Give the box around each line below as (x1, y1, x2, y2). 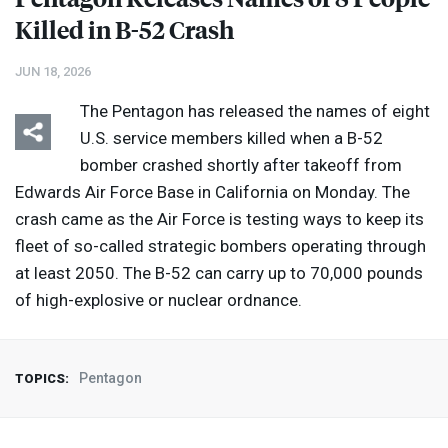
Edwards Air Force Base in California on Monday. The (15, 182, 410, 203)
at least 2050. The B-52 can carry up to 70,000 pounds (15, 263, 423, 284)
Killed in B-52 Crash (15, 13, 234, 46)
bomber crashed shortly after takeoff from (80, 155, 402, 176)
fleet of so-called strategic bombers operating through (15, 236, 426, 257)
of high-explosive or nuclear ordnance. (15, 290, 306, 311)
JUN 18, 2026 (15, 64, 91, 80)
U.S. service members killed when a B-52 (80, 128, 383, 149)
